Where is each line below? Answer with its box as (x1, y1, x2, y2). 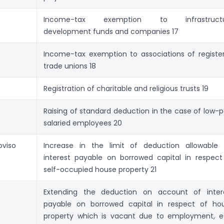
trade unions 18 (43, 60, 96, 71)
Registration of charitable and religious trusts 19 (43, 83, 208, 93)
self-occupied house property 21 (43, 164, 156, 174)
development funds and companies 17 (43, 26, 178, 36)
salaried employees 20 (43, 117, 122, 128)
